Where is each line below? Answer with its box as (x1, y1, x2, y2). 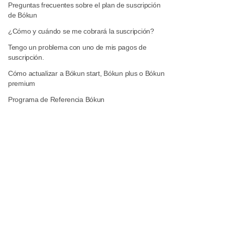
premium (8, 79, 36, 87)
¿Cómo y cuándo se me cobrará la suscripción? (8, 27, 154, 35)
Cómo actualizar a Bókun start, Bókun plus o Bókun (8, 69, 165, 77)
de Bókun (8, 11, 37, 19)
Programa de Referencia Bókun (8, 95, 105, 103)
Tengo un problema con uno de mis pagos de (8, 43, 147, 51)
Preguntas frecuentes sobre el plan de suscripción (8, 1, 161, 9)
